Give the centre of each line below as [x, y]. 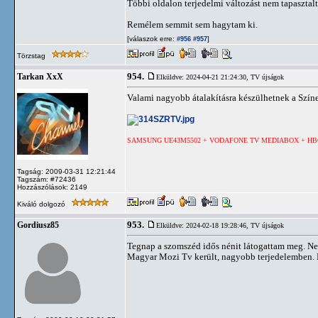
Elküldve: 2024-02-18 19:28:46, [203, 225]
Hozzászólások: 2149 [52, 187]
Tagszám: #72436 [46, 179]
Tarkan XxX [40, 77]
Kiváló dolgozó [42, 204]
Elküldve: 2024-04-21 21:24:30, [203, 77]
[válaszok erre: [151, 39]
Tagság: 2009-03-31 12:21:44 [66, 171]
